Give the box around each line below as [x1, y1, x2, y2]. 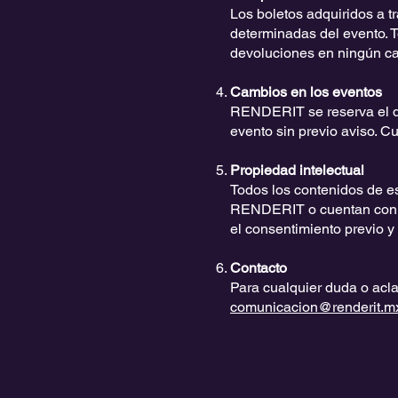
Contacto [230, 259, 287, 276]
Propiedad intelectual [230, 162, 364, 179]
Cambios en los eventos [230, 84, 382, 100]
